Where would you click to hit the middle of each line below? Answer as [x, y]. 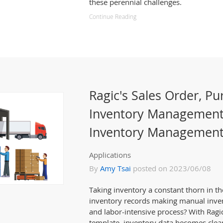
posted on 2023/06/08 [171, 168]
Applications [110, 155]
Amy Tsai [115, 168]
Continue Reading [113, 17]
